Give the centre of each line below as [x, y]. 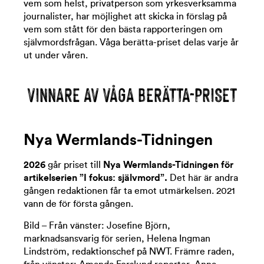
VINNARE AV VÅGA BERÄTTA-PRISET [132, 93]
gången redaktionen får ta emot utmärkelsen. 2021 [129, 191]
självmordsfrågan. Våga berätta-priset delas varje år [131, 42]
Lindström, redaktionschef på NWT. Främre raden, [129, 252]
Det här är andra [203, 178]
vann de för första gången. [78, 204]
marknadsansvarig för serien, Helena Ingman [117, 239]
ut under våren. [56, 55]
